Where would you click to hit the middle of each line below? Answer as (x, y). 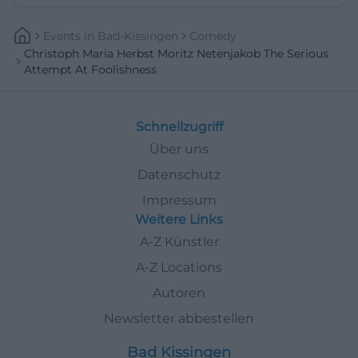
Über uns (179, 149)
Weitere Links (179, 219)
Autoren (179, 292)
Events (62, 36)
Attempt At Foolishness (90, 69)
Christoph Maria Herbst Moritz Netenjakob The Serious (176, 53)
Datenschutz (179, 174)
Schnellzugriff (179, 126)
